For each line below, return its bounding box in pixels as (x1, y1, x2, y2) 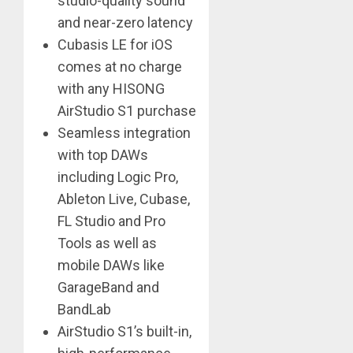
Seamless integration (58, 124, 191, 142)
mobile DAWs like (58, 257, 165, 274)
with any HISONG (58, 80, 165, 98)
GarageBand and (58, 279, 159, 296)
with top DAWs (58, 147, 148, 164)
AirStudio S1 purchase (58, 102, 196, 120)
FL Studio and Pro (58, 213, 165, 230)
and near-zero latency (58, 14, 193, 32)
